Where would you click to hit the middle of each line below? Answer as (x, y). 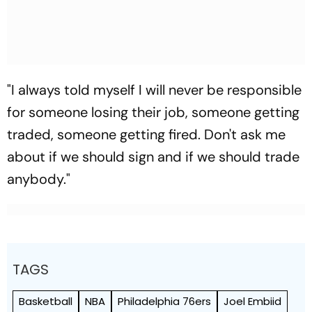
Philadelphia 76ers (164, 301)
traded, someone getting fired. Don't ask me (146, 134)
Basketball (46, 301)
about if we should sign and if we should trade (153, 157)
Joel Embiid (252, 301)
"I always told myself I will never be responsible (154, 90)
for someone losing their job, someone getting (153, 112)
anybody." (39, 179)
